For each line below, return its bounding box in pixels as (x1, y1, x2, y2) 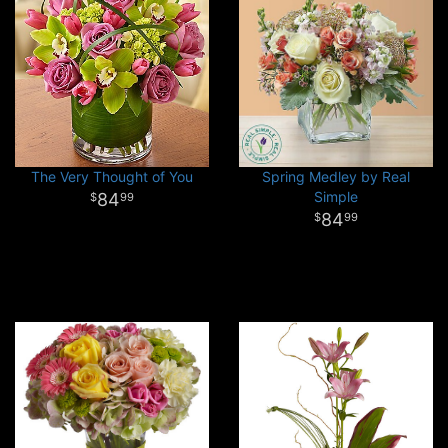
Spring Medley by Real (262, 168, 410, 185)
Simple (314, 188, 358, 205)
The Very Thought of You (31, 168, 193, 185)
